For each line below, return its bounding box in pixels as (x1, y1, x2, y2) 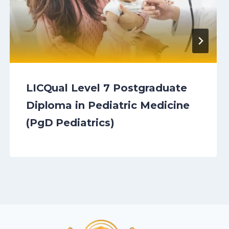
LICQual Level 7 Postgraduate (26, 82, 187, 95)
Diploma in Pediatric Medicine (26, 99, 190, 112)
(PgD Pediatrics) (26, 117, 115, 129)
